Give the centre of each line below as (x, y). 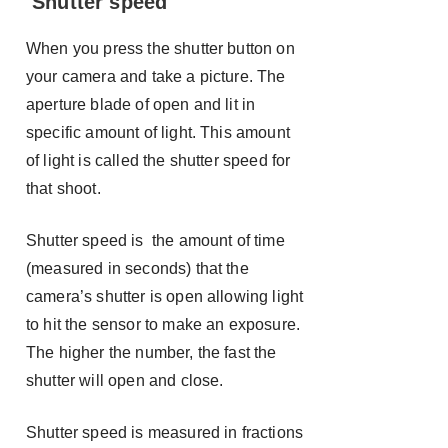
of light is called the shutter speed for (158, 160)
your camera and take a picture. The (156, 76)
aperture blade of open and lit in (141, 104)
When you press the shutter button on (160, 48)
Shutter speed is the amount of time (155, 240)
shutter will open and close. (125, 380)
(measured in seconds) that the (137, 268)
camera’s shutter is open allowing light (165, 296)
